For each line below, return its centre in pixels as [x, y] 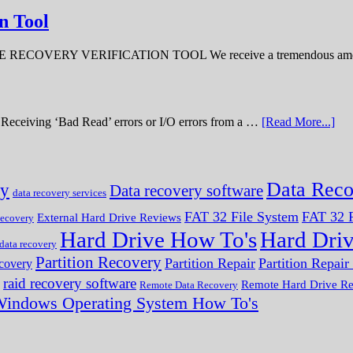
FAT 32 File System [242, 217]
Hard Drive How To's [158, 240]
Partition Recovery [98, 263]
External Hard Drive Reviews [109, 218]
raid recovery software [70, 284]
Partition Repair [210, 264]
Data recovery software [186, 191]
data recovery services [59, 193]
